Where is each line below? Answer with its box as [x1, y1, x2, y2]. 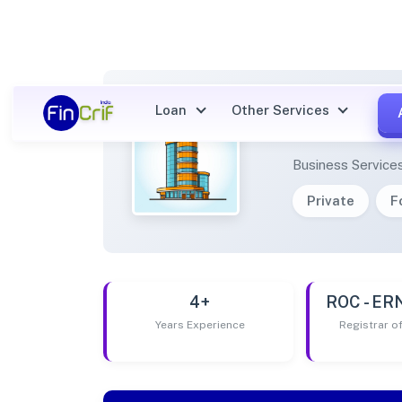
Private [307, 192, 355, 208]
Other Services [231, 101, 333, 118]
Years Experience [154, 318, 245, 331]
